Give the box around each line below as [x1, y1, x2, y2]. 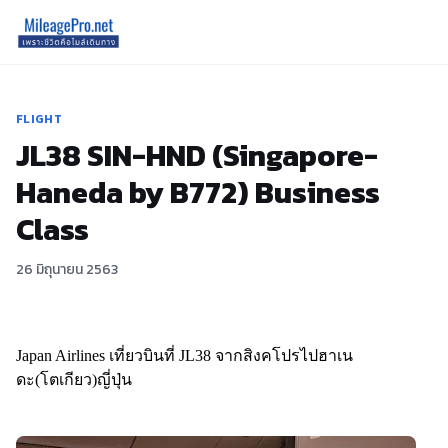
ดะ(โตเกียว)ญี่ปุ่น [16, 371, 132, 388]
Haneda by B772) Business [16, 170, 380, 215]
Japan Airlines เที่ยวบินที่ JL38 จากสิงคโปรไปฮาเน [16, 347, 353, 364]
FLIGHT [16, 110, 62, 128]
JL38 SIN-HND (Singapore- [16, 133, 378, 178]
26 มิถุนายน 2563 [16, 259, 118, 280]
